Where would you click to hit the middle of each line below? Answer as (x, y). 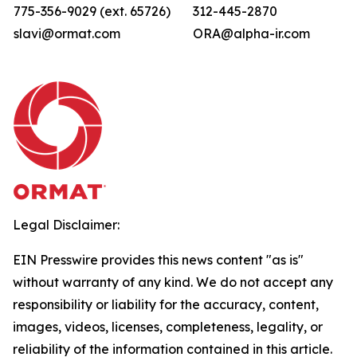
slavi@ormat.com (67, 33)
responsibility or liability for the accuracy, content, (166, 304)
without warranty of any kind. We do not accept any (173, 282)
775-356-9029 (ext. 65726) (92, 11)
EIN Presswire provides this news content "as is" (158, 260)
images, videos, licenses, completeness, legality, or (168, 327)
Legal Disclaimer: (66, 225)
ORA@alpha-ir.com (251, 33)
